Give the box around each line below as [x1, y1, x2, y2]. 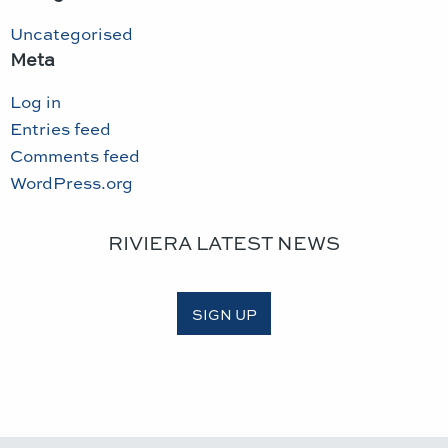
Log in [10, 89, 61, 114]
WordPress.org [10, 170, 133, 195]
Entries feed [10, 116, 111, 141]
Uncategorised [10, 21, 133, 46]
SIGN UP [191, 303, 257, 324]
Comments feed [10, 143, 140, 168]
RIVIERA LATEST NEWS [108, 229, 340, 257]
